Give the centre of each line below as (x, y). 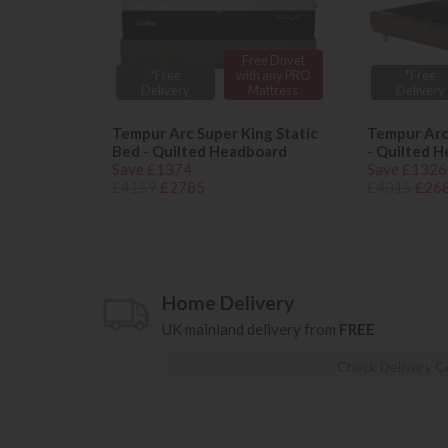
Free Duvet (273, 59)
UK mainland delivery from (250, 329)
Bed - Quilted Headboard (199, 151)
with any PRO (273, 74)
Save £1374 (152, 169)
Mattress (273, 89)
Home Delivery (228, 303)
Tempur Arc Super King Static (215, 133)
